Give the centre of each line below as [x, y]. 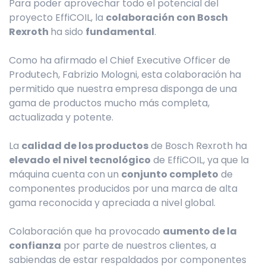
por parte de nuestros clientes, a [139, 246]
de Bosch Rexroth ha [198, 146]
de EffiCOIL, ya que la [200, 160]
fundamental [120, 32]
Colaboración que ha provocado [86, 232]
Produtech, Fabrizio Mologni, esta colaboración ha [125, 75]
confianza [35, 246]
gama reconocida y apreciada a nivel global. [112, 203]
